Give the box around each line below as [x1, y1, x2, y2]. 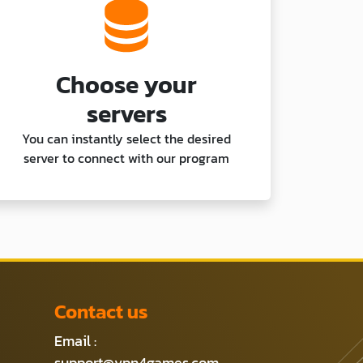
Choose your [56, 66, 197, 103]
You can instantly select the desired [22, 128, 231, 148]
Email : [54, 329, 96, 352]
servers [86, 95, 167, 132]
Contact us [54, 297, 148, 326]
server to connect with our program [23, 147, 229, 168]
